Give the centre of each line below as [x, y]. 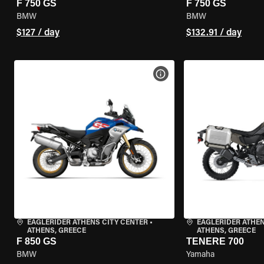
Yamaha [200, 255]
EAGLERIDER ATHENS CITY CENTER [88, 223]
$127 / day [38, 33]
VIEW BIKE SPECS [197, 74]
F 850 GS [37, 241]
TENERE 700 [215, 241]
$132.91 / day [214, 33]
